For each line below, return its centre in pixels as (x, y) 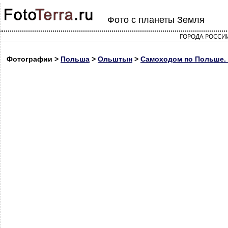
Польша (75, 59)
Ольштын (115, 59)
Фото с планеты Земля (156, 20)
